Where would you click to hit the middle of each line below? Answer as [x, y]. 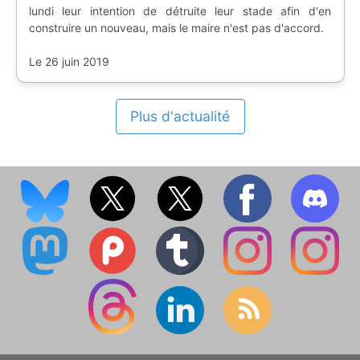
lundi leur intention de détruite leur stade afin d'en [180, 10]
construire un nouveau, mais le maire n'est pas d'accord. [176, 27]
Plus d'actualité [180, 116]
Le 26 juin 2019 [69, 61]
